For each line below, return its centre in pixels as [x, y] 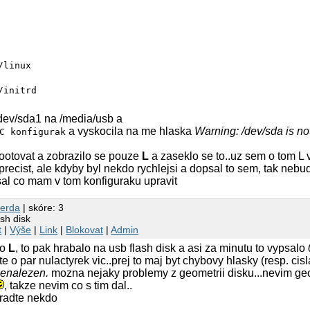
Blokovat [85, 229]
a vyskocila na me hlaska [130, 131]
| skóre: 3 [42, 207]
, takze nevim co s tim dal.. [69, 285]
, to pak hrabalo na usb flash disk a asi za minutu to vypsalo [162, 248]
